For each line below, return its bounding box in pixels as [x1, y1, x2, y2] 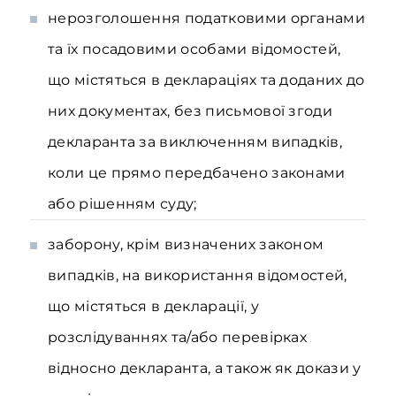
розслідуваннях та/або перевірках [48, 329, 308, 346]
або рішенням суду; [48, 195, 197, 212]
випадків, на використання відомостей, [48, 267, 347, 284]
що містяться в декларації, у [48, 298, 259, 315]
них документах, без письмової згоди [48, 103, 333, 119]
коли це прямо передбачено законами [48, 164, 346, 181]
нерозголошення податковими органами [48, 10, 366, 27]
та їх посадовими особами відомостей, [48, 41, 341, 57]
